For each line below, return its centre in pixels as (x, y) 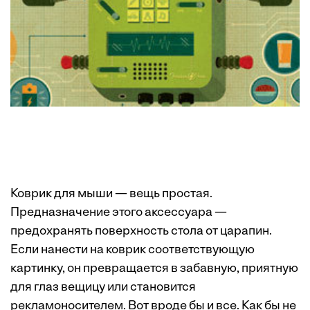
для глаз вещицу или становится (103, 288)
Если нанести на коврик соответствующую (133, 250)
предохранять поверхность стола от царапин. (141, 231)
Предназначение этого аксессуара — (119, 213)
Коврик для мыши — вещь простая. (111, 194)
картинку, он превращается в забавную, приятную (154, 269)
